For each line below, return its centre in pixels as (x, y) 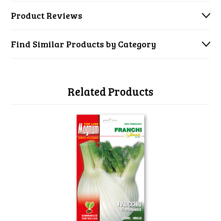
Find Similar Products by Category (84, 44)
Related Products (110, 91)
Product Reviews (47, 15)
